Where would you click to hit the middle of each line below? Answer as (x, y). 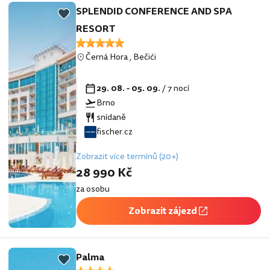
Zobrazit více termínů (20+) (127, 156)
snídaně (111, 117)
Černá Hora (107, 57)
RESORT (96, 29)
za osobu (93, 189)
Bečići (145, 57)
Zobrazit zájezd (163, 211)
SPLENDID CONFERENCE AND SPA (154, 11)
